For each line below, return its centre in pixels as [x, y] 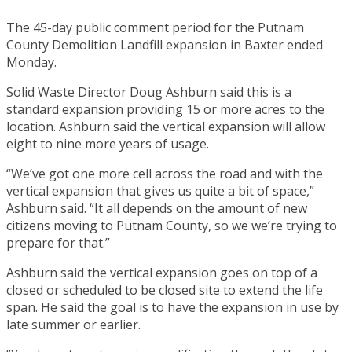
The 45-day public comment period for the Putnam [155, 27]
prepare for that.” [58, 242]
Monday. [31, 62]
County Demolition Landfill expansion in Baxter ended [165, 44]
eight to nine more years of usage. [108, 143]
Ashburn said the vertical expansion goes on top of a [162, 272]
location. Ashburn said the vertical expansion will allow [166, 126]
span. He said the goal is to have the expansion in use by [172, 307]
